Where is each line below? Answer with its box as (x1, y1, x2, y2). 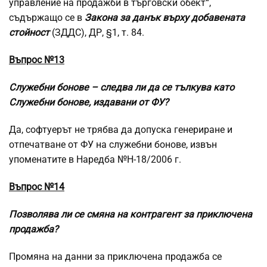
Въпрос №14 (9, 181, 64, 193)
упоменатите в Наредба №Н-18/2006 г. (9, 154, 181, 166)
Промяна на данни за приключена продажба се (9, 251, 222, 263)
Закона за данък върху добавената (85, 12, 245, 24)
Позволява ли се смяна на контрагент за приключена (9, 209, 252, 221)
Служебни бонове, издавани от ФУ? (9, 97, 169, 108)
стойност (9, 27, 49, 39)
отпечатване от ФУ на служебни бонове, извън (9, 139, 217, 151)
